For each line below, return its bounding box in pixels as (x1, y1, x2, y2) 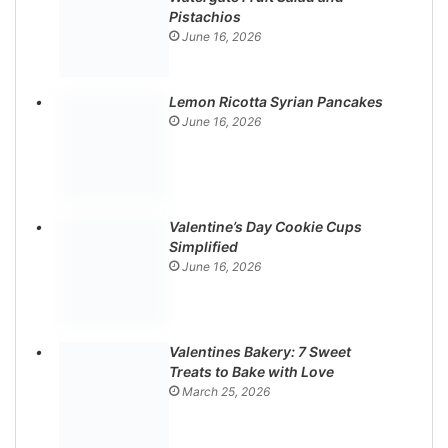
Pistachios (169, 7, 242, 25)
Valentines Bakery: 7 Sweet (169, 342, 352, 360)
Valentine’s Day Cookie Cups (169, 217, 363, 235)
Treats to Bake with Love (169, 362, 335, 380)
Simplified (169, 237, 239, 255)
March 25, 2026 (182, 383, 271, 399)
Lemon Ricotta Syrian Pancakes (169, 92, 384, 110)
